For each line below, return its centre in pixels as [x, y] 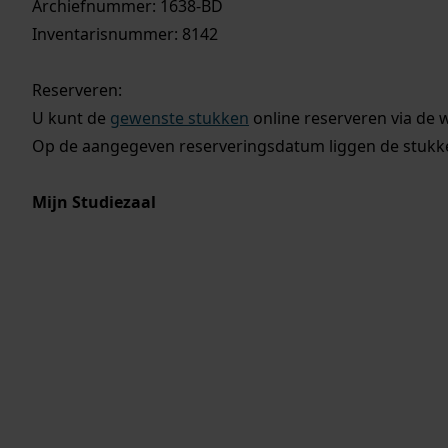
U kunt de [71, 118]
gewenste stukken [179, 118]
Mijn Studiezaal [94, 202]
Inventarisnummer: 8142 [125, 34]
